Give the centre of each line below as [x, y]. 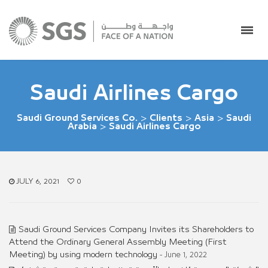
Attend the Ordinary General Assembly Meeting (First [118, 242]
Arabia [82, 126]
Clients [166, 118]
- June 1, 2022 [183, 255]
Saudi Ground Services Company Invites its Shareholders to [136, 229]
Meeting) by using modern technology [83, 255]
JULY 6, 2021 [38, 182]
